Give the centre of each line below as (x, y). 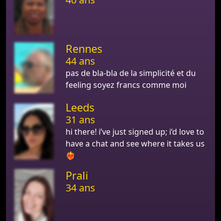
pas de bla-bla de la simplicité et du (130, 73)
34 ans (80, 188)
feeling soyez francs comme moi (126, 85)
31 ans (80, 120)
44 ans (80, 61)
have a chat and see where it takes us (135, 144)
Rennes (84, 48)
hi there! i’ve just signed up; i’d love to (135, 132)
